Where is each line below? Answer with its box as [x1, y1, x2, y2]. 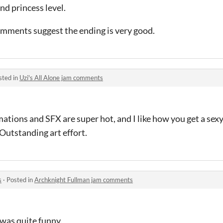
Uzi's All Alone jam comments [19, 73, 103, 82]
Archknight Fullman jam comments [34, 175, 133, 184]
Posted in [6, 175, 34, 184]
